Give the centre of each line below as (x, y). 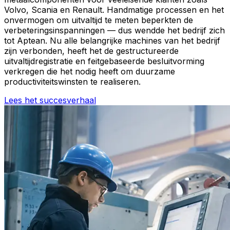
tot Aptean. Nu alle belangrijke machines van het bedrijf (112, 40)
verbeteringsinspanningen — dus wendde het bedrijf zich (114, 30)
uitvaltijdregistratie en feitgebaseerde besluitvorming (104, 61)
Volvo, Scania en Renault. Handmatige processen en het (114, 9)
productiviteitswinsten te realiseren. (72, 81)
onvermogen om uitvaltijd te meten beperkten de (99, 20)
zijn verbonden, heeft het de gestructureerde (91, 51)
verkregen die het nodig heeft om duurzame (90, 71)
